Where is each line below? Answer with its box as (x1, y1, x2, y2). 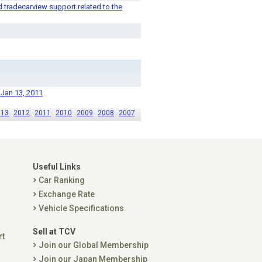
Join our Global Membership (39, 240, 149, 250)
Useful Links (33, 162, 81, 171)
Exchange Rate (39, 189, 95, 199)
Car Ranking (39, 175, 85, 185)
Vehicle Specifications (39, 204, 124, 213)
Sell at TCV (33, 227, 75, 236)
